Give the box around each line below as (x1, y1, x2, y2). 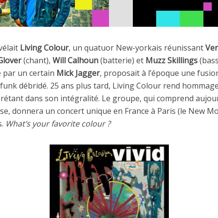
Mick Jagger (56, 68, 100, 79)
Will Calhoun (53, 55, 98, 66)
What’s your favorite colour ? (5, 118, 110, 129)
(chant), (21, 55, 53, 66)
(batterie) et (98, 55, 145, 66)
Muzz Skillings (145, 55, 198, 66)
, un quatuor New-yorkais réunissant (69, 42, 205, 54)
